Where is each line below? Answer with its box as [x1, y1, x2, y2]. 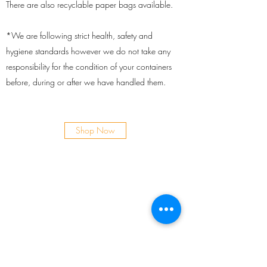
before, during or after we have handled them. [6, 76, 166, 88]
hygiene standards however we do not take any [6, 45, 170, 57]
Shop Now [76, 125, 115, 136]
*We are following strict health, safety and [6, 30, 153, 42]
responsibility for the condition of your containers [6, 61, 172, 73]
